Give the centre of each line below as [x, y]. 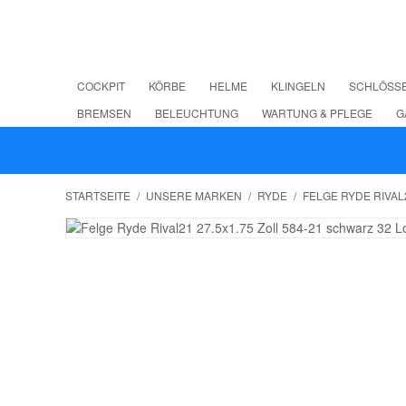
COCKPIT [101, 86]
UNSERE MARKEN [194, 195]
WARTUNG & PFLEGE [317, 113]
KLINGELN [298, 86]
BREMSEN [104, 113]
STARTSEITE [98, 195]
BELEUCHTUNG [197, 113]
